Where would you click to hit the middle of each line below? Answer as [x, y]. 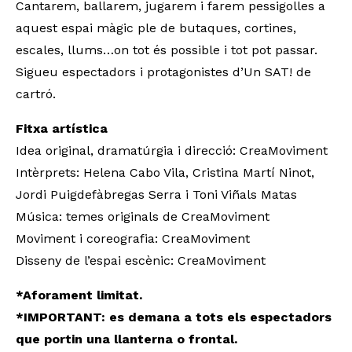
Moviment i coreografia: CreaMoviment [133, 239]
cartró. [36, 94]
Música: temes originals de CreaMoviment [143, 217]
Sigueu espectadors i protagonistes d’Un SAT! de [163, 72]
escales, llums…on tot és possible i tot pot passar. [167, 50]
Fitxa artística [62, 129]
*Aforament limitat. [79, 295]
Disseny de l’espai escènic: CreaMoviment [141, 261]
